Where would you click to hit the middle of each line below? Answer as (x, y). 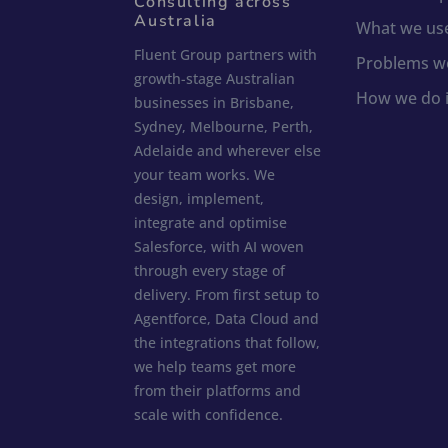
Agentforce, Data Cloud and (227, 318)
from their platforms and (218, 390)
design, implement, (199, 198)
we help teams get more (215, 366)
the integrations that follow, (227, 342)
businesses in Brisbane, (214, 102)
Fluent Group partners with (226, 54)
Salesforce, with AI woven (219, 246)
